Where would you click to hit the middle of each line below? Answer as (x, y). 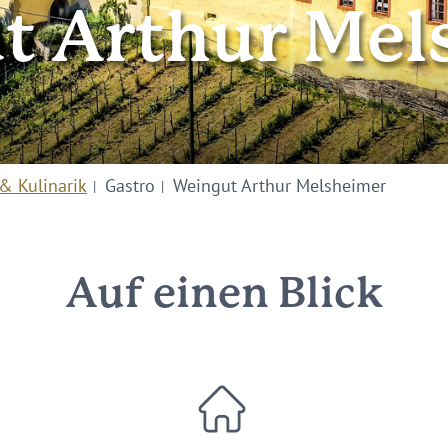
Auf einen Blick (224, 295)
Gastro (130, 185)
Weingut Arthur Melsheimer (279, 185)
